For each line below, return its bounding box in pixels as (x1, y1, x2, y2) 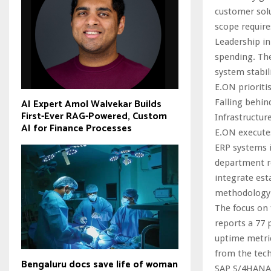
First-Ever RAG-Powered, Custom (21, 108, 167, 125)
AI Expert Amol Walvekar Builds (21, 96, 162, 113)
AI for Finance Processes (21, 120, 132, 137)
